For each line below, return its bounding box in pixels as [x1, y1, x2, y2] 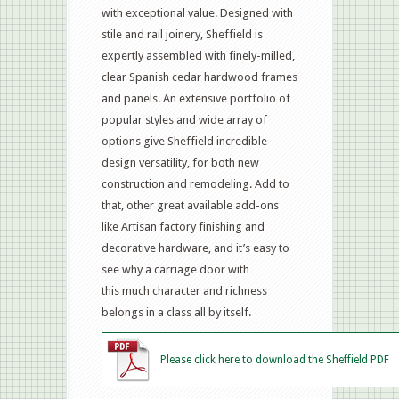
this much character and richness [102, 283, 267, 297]
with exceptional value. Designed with [102, 5, 293, 20]
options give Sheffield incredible [102, 134, 267, 148]
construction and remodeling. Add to [102, 176, 289, 191]
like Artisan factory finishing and [102, 219, 265, 233]
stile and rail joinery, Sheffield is [102, 27, 263, 41]
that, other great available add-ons [102, 198, 279, 212]
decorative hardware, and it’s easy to [102, 240, 289, 255]
